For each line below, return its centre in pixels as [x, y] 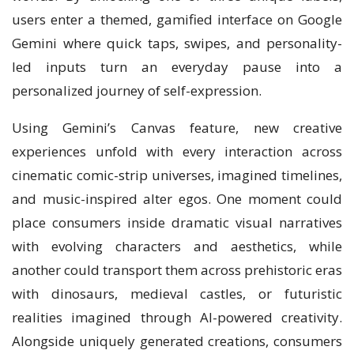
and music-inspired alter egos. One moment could [177, 198]
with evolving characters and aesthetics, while [177, 246]
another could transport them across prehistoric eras [177, 269]
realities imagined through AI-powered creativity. [177, 317]
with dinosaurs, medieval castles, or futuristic [177, 293]
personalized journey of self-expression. [137, 90]
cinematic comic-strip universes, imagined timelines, [177, 175]
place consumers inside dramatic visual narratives [177, 222]
